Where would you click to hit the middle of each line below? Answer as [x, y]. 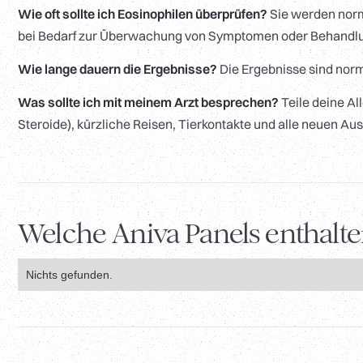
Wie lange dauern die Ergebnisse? [117, 69]
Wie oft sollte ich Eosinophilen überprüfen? [143, 14]
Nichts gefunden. [69, 275]
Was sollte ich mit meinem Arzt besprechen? [148, 102]
